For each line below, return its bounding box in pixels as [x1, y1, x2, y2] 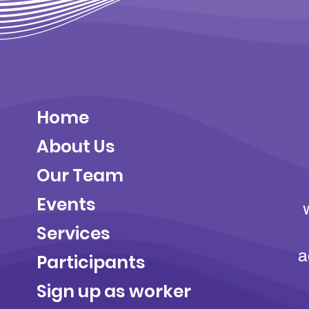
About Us [36, 134, 119, 159]
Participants [36, 250, 146, 275]
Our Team [36, 163, 123, 188]
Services [36, 221, 110, 246]
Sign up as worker [36, 279, 191, 303]
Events [36, 192, 96, 217]
